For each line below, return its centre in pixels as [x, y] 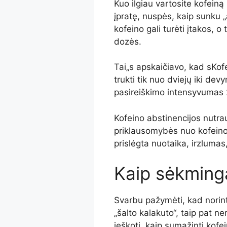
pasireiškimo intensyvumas [170, 92]
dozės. [127, 41]
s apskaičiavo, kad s [170, 67]
